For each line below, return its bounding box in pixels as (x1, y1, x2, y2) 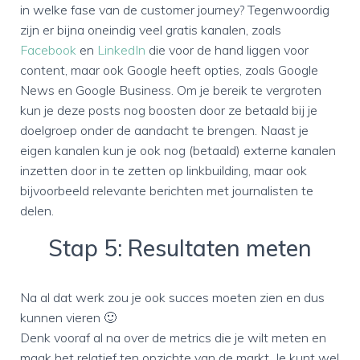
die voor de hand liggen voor (145, 42, 309, 58)
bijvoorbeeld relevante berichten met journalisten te (20, 182, 313, 198)
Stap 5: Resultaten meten (48, 234, 312, 262)
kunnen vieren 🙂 (20, 309, 120, 325)
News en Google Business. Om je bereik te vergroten (20, 82, 321, 98)
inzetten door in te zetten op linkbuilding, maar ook (20, 162, 307, 178)
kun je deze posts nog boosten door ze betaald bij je (20, 102, 317, 118)
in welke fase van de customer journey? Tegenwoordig (20, 2, 329, 18)
